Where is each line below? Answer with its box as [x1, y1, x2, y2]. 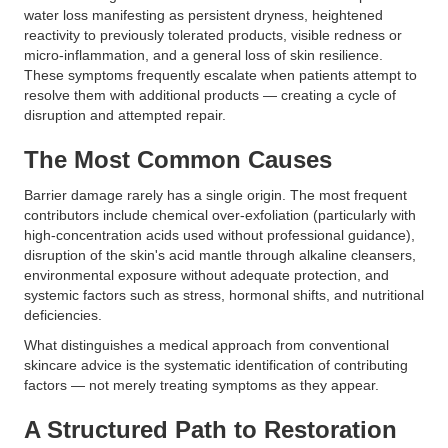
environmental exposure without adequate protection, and [24, 267, 389, 283]
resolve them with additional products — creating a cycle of [24, 87, 396, 103]
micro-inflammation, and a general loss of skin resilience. [24, 47, 383, 63]
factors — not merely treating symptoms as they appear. [24, 377, 379, 393]
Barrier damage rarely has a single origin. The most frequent [24, 187, 407, 203]
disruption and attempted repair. [24, 107, 226, 123]
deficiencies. [24, 307, 102, 323]
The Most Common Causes [24, 146, 332, 173]
